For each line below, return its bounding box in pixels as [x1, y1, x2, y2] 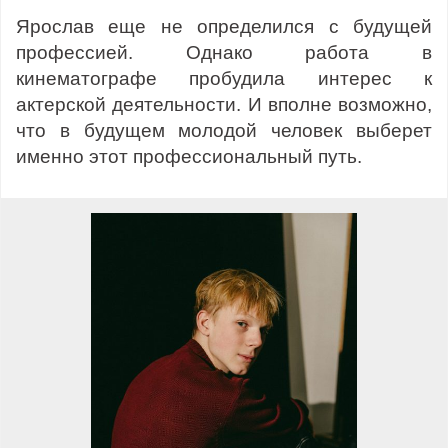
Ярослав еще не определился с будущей [16, 15, 432, 37]
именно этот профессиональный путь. [16, 145, 362, 167]
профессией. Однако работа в [16, 41, 432, 63]
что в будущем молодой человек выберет [16, 119, 432, 141]
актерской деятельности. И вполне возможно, [16, 93, 432, 115]
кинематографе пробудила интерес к [16, 67, 432, 89]
